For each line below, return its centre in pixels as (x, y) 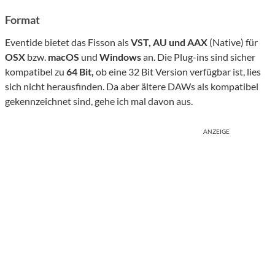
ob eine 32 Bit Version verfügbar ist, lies (177, 72)
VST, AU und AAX (169, 42)
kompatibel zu (35, 72)
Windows (120, 57)
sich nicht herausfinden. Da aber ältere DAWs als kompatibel (132, 87)
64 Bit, (79, 72)
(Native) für (233, 42)
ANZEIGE (216, 132)
